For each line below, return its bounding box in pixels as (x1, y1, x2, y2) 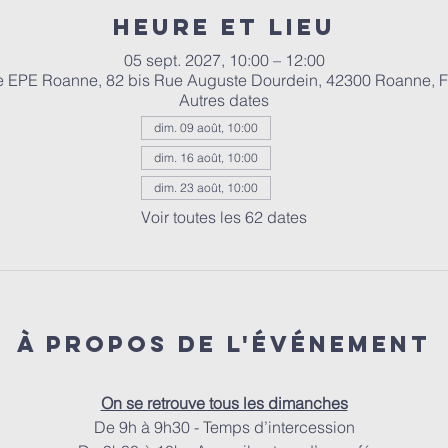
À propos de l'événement (17, 330, 431, 359)
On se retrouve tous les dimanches (100, 393, 348, 414)
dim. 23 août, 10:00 (154, 180, 258, 196)
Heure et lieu (112, 13, 336, 42)
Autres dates (179, 90, 269, 111)
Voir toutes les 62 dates (141, 207, 307, 228)
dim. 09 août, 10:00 (154, 120, 258, 136)
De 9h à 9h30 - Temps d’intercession (93, 417, 355, 438)
